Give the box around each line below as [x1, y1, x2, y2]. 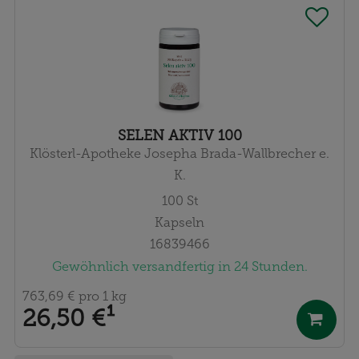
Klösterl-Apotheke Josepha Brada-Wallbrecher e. [30, 145, 329, 161]
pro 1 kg [75, 288, 127, 305]
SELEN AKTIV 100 [117, 126, 242, 144]
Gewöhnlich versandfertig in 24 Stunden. [51, 258, 308, 274]
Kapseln [155, 214, 204, 230]
